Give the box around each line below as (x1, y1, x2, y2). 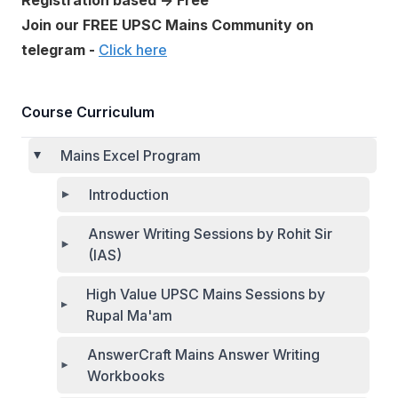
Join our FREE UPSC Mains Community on (21, 16, 314, 34)
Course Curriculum (21, 103, 155, 121)
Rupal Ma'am (85, 306, 172, 324)
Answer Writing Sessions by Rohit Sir (88, 225, 333, 243)
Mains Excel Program (60, 147, 201, 164)
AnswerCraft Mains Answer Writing (86, 346, 320, 363)
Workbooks (86, 367, 164, 385)
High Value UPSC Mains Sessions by (85, 285, 325, 303)
